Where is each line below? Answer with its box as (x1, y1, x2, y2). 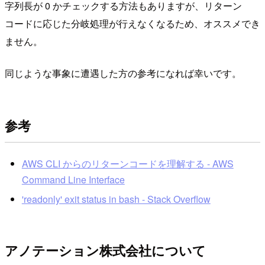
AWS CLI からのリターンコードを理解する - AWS (21, 156, 234, 170)
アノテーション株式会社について (5, 240, 206, 260)
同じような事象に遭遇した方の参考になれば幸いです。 (5, 66, 241, 80)
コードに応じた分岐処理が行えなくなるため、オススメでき (5, 17, 260, 31)
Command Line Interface (21, 172, 125, 186)
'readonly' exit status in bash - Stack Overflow (21, 192, 211, 206)
